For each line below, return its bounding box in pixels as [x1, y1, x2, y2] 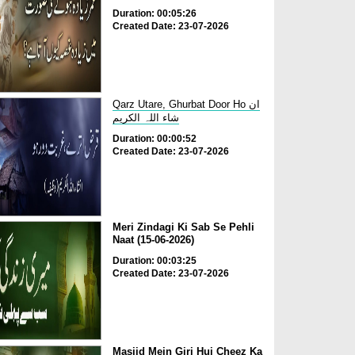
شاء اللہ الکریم [112, 111, 179, 124]
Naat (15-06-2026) [112, 234, 194, 246]
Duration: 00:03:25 [112, 255, 197, 267]
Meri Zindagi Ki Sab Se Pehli [112, 221, 254, 234]
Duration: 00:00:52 [112, 132, 197, 144]
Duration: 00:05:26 [112, 7, 197, 19]
